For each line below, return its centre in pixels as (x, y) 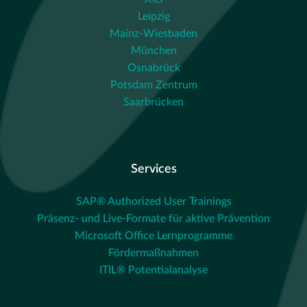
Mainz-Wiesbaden (153, 33)
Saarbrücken (153, 102)
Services (153, 169)
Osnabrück (153, 67)
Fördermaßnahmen (153, 253)
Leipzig (153, 16)
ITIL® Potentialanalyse (153, 270)
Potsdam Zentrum (153, 85)
